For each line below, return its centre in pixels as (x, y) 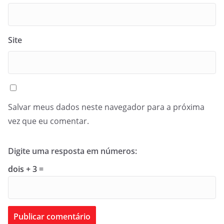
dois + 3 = (26, 169)
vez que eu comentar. (48, 121)
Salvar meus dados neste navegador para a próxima (106, 107)
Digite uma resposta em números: (72, 151)
